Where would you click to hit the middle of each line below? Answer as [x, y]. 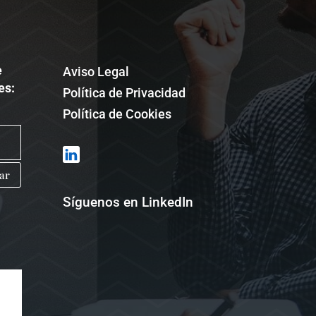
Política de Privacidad [124, 93]
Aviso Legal [96, 72]
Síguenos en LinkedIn [128, 202]
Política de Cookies [117, 114]
